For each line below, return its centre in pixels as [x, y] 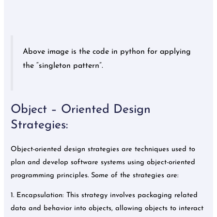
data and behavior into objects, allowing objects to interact [107, 209]
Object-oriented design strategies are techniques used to [103, 149]
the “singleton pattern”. [64, 66]
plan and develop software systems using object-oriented [103, 162]
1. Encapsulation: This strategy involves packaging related [104, 196]
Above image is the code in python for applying [107, 52]
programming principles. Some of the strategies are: [95, 175]
